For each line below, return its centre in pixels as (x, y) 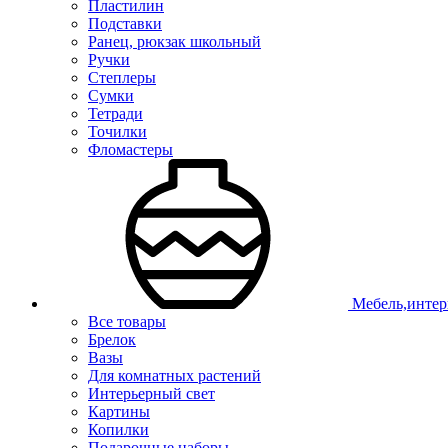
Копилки (118, 429)
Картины (119, 411)
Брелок (112, 339)
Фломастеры (130, 149)
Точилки (117, 131)
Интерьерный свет (151, 393)
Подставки (125, 23)
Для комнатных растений (174, 375)
